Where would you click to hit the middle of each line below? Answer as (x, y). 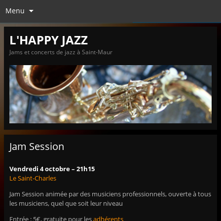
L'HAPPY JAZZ (48, 39)
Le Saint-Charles (33, 178)
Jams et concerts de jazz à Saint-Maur (61, 52)
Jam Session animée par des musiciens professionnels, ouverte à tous (110, 194)
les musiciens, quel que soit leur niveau (66, 203)
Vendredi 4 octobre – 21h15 (52, 169)
